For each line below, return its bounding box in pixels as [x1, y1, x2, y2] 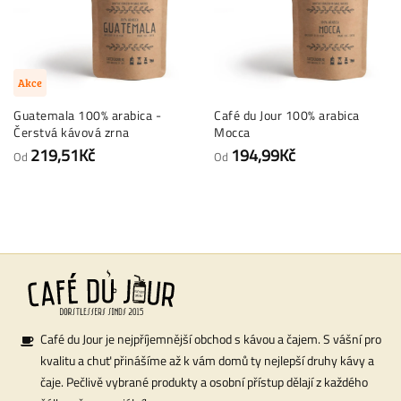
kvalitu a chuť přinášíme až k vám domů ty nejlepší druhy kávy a [40, 350, 374, 370]
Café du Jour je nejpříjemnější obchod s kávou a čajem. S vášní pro [40, 328, 381, 348]
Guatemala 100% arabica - [13, 105, 161, 124]
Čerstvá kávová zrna [13, 122, 130, 141]
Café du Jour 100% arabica [214, 105, 360, 124]
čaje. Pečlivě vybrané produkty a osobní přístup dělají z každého [40, 371, 368, 391]
